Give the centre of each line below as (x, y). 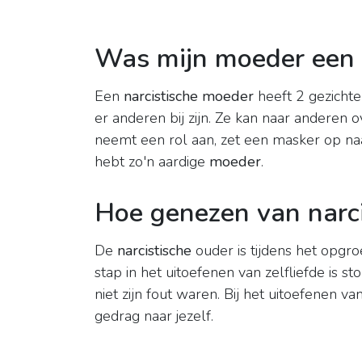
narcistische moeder (189, 97)
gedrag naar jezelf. (154, 316)
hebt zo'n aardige (152, 162)
